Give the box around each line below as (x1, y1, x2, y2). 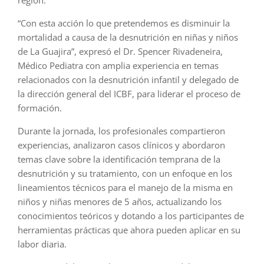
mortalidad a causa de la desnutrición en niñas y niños (18, 31, 238, 44)
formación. (18, 102, 62, 114)
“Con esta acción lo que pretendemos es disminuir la (18, 17, 230, 29)
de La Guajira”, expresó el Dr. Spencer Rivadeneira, (18, 45, 223, 58)
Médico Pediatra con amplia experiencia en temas (18, 60, 219, 72)
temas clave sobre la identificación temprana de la (18, 153, 220, 166)
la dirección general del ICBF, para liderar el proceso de (18, 88, 240, 100)
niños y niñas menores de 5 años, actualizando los (18, 196, 222, 208)
